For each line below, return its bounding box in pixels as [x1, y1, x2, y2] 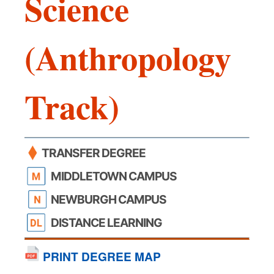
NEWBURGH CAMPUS [51, 191, 166, 207]
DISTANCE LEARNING [51, 215, 162, 230]
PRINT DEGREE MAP [40, 247, 161, 265]
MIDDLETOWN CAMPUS [51, 168, 177, 183]
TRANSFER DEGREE [42, 145, 146, 160]
